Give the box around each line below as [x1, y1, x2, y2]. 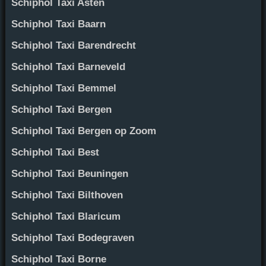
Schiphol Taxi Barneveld [11, 61, 125, 72]
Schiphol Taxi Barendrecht [11, 39, 136, 51]
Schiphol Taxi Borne [11, 253, 106, 265]
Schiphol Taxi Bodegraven [11, 232, 134, 243]
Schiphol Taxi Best [11, 146, 99, 158]
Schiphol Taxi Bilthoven [11, 189, 123, 201]
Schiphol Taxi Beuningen [11, 167, 128, 179]
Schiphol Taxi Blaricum [11, 210, 121, 222]
